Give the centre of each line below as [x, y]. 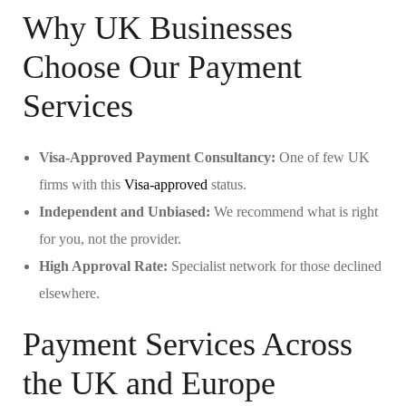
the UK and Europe [149, 383]
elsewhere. [69, 293]
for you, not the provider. [110, 239]
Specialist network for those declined [275, 266]
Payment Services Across [188, 344]
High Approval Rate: [103, 266]
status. [227, 184]
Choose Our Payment [162, 67]
